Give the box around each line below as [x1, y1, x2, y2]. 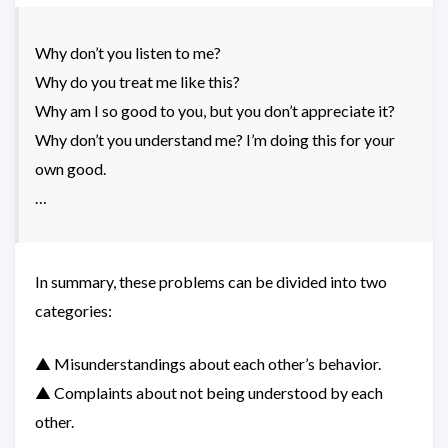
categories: [35, 301, 112, 320]
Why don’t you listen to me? [35, 43, 221, 62]
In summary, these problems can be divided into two [35, 272, 387, 291]
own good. [35, 159, 106, 178]
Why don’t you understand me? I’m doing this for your [35, 130, 395, 149]
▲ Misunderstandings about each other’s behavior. [35, 354, 381, 373]
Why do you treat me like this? [35, 72, 240, 91]
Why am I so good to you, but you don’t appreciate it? [35, 101, 395, 120]
